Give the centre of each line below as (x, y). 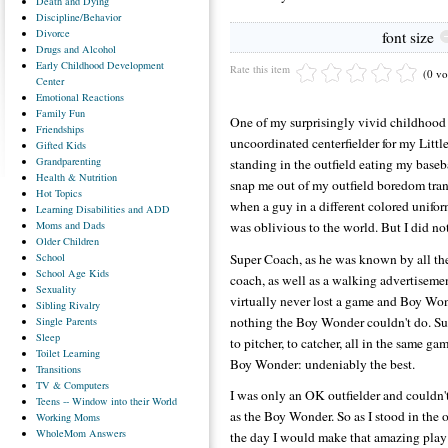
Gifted (50, 144)
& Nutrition (92, 176)
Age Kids (88, 272)
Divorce (52, 32)
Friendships (59, 128)
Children (80, 240)
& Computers (80, 384)
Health (51, 176)
